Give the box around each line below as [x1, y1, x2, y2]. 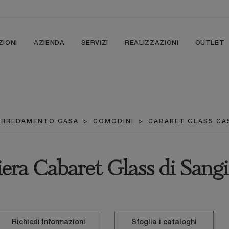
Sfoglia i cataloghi [131, 219, 197, 226]
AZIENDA [33, 40, 65, 46]
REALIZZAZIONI [125, 40, 179, 46]
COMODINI [93, 119, 134, 124]
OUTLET [195, 40, 225, 46]
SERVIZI [81, 40, 109, 46]
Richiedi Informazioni [12, 219, 85, 226]
